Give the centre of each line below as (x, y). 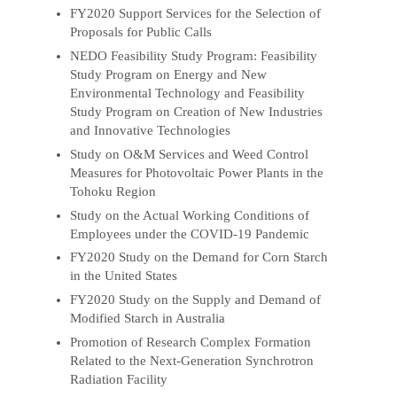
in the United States (124, 276)
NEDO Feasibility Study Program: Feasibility (194, 55)
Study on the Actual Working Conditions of (190, 215)
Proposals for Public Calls (141, 31)
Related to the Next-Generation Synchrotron (192, 361)
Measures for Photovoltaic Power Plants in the (197, 172)
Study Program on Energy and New (169, 74)
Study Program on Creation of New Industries (197, 111)
